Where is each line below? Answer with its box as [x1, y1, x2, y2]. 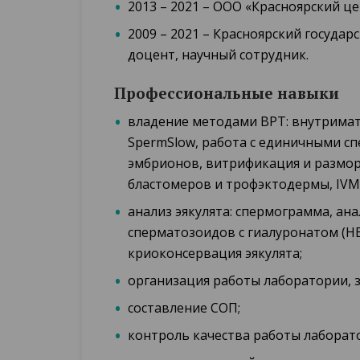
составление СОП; [128, 299, 240, 317]
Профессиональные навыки [114, 83, 339, 103]
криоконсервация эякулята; [128, 244, 302, 262]
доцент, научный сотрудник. [128, 46, 309, 63]
